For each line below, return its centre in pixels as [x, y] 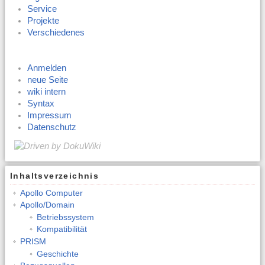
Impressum [50, 116]
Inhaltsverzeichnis [55, 176]
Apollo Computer [51, 193]
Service [42, 9]
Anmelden [47, 68]
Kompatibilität [62, 229]
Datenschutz [52, 127]
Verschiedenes [56, 32]
